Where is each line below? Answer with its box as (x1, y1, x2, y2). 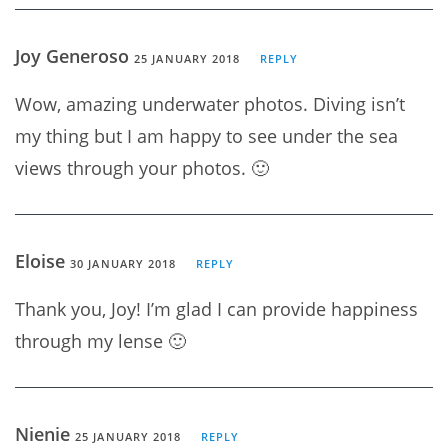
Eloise (15, 248, 70, 273)
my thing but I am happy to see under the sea (15, 123, 398, 148)
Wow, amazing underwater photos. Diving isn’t (15, 91, 405, 116)
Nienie (15, 421, 75, 446)
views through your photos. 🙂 (15, 155, 269, 180)
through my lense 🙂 (15, 328, 186, 353)
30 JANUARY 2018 (70, 255, 177, 271)
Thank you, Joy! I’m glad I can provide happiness (15, 296, 418, 321)
